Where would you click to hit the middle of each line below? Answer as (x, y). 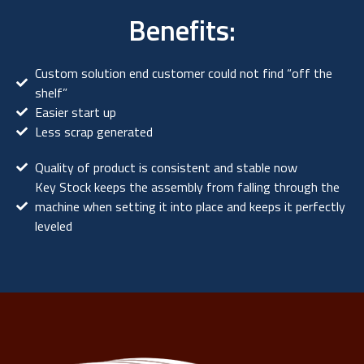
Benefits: (182, 30)
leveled (53, 226)
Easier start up (75, 113)
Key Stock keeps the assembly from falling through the (187, 187)
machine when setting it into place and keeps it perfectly (190, 207)
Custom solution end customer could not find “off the (183, 74)
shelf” (51, 93)
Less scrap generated (93, 132)
